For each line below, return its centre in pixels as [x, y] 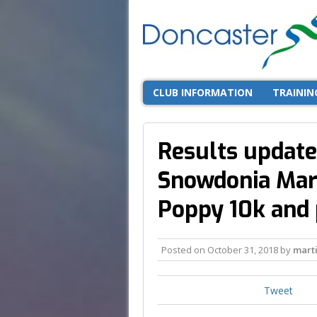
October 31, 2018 [243, 249]
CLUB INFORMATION [203, 92]
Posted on [184, 249]
